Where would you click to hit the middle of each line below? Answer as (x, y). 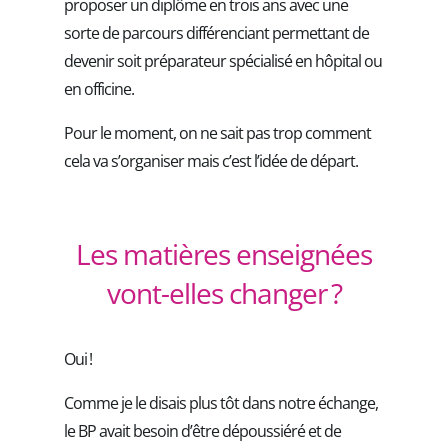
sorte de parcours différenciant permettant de (216, 32)
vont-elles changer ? (224, 292)
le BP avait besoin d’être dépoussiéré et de (202, 430)
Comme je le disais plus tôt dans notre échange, (221, 402)
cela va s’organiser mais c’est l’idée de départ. (211, 160)
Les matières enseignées (224, 253)
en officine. (99, 88)
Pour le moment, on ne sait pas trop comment (217, 132)
